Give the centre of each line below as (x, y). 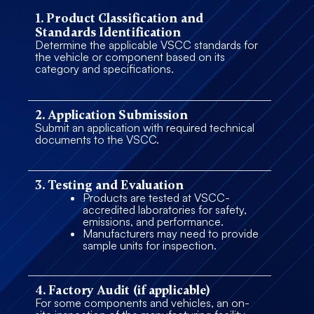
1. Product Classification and (119, 18)
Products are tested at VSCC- (156, 198)
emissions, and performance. (153, 222)
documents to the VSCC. (97, 139)
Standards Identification (108, 32)
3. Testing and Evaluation (110, 185)
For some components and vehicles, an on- (142, 303)
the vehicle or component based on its (130, 56)
